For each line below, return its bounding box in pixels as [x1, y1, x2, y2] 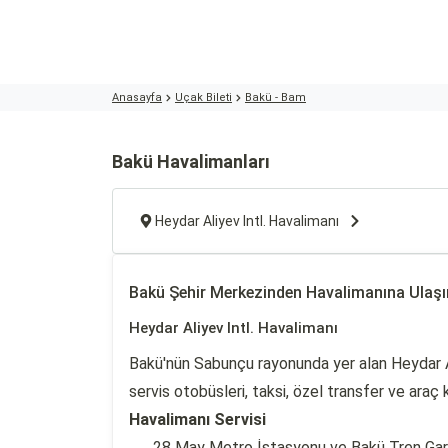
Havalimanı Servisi [129, 410, 266, 429]
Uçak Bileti [175, 91, 232, 104]
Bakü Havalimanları [112, 151, 270, 172]
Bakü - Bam [245, 91, 306, 104]
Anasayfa [112, 91, 162, 104]
